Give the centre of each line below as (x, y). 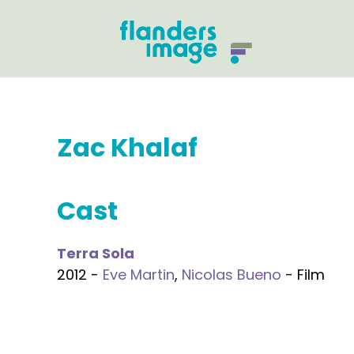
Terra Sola (96, 253)
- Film (303, 275)
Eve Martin (139, 275)
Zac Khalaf (127, 147)
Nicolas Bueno (232, 275)
